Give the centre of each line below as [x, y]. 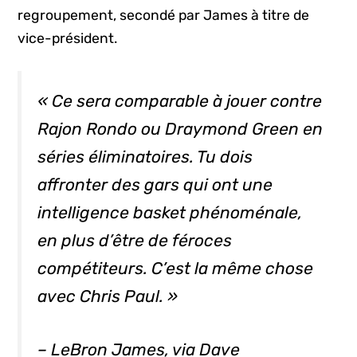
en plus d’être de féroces [135, 241]
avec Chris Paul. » [108, 296]
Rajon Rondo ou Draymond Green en [180, 129]
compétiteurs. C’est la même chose [176, 269]
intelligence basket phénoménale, [170, 213]
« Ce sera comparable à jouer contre [180, 101]
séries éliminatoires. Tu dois [145, 157]
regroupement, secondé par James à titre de [164, 15]
